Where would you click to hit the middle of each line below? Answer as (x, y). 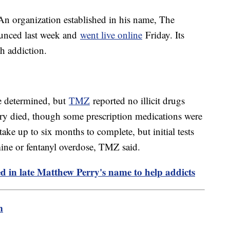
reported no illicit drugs (137, 101)
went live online (111, 35)
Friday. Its (163, 35)
